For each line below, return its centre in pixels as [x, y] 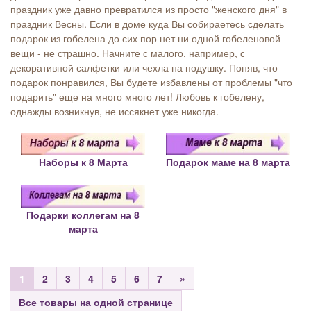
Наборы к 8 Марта [83, 162]
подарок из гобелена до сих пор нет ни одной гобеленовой [145, 38]
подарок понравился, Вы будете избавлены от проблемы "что [151, 82]
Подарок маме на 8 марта [228, 162]
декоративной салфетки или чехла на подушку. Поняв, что [144, 67]
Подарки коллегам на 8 [83, 215]
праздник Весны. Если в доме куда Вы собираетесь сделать [147, 24]
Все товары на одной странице [96, 302]
